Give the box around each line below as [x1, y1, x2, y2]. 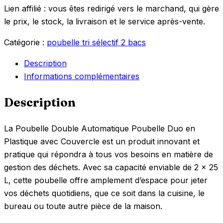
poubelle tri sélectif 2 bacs [47, 37, 146, 47]
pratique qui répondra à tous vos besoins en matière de [4, 149, 213, 159]
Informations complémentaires [24, 71, 139, 81]
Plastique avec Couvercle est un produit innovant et [4, 136, 200, 146]
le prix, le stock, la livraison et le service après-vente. [4, 16, 205, 26]
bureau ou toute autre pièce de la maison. [4, 201, 162, 211]
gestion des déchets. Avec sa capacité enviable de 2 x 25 [4, 162, 218, 172]
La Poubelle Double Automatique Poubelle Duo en [4, 123, 195, 133]
